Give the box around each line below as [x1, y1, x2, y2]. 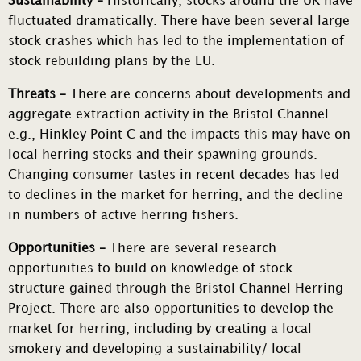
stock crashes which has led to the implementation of [8, 35, 344, 48]
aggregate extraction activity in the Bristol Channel [8, 109, 329, 122]
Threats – [8, 89, 66, 102]
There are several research [106, 243, 276, 255]
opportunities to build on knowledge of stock [8, 263, 293, 276]
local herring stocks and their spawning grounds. [8, 149, 317, 162]
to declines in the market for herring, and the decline [8, 189, 343, 202]
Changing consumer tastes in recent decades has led [8, 169, 339, 182]
